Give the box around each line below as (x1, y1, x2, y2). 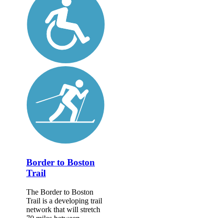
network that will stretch (26, 205, 100, 214)
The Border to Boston (26, 187, 93, 196)
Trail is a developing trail (26, 196, 102, 205)
